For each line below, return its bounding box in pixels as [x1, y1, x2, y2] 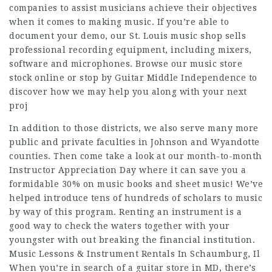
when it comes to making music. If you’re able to [9, 17, 229, 27]
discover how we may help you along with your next [9, 87, 247, 97]
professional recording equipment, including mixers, [9, 45, 252, 55]
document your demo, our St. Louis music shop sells [9, 31, 246, 41]
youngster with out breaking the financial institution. [9, 235, 255, 245]
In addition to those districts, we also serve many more [9, 123, 259, 133]
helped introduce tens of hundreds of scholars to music [9, 193, 262, 203]
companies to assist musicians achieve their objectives [9, 3, 257, 13]
